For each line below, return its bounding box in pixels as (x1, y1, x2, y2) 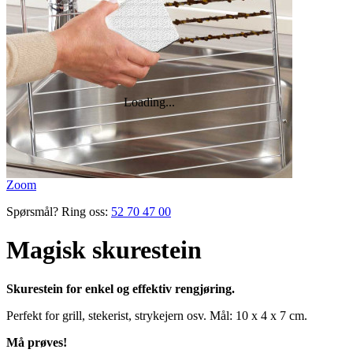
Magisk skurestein (6, 236, 202, 265)
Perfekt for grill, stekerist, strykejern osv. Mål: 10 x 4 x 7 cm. (6, 308, 307, 322)
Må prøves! (6, 335, 67, 349)
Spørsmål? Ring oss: (6, 205, 108, 218)
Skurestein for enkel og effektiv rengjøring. (6, 281, 235, 295)
